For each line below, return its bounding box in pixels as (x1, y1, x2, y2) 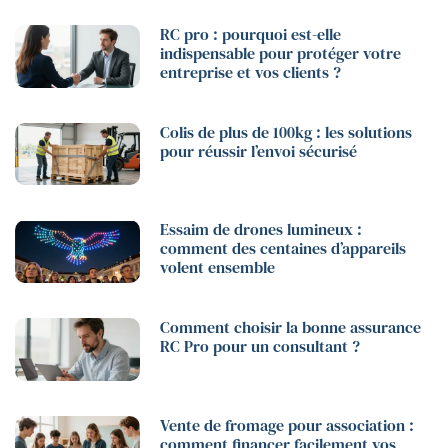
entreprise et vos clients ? (160, 60, 342, 83)
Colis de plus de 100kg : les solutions (160, 120, 413, 143)
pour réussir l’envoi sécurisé (160, 139, 358, 162)
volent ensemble (160, 256, 276, 279)
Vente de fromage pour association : (160, 413, 415, 436)
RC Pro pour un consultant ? (160, 334, 361, 357)
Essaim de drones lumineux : (160, 218, 363, 241)
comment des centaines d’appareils (160, 237, 407, 260)
